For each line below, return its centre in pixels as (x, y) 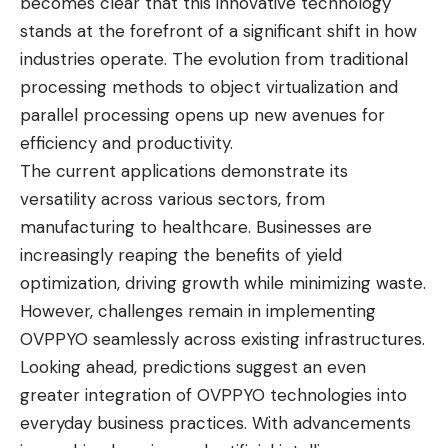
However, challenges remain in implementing (198, 311)
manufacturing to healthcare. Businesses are (196, 227)
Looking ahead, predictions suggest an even (193, 367)
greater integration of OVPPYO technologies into (213, 395)
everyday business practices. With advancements (215, 423)
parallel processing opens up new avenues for (202, 115)
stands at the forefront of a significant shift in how (218, 31)
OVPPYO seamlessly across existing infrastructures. (222, 339)
